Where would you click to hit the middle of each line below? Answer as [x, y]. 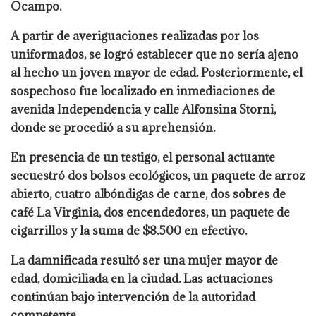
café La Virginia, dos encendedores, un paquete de [150, 213]
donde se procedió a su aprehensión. [113, 128]
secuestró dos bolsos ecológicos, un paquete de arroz [158, 176]
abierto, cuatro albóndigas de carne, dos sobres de [148, 194]
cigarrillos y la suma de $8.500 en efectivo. [129, 231]
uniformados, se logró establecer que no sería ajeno [154, 55]
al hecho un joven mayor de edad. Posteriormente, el [157, 73]
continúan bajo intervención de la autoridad [133, 297]
